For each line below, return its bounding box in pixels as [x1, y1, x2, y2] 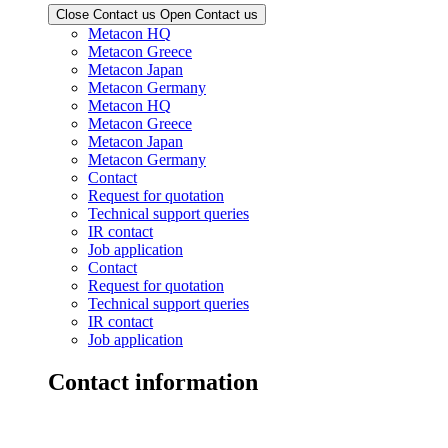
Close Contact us [56, 7, 156, 23]
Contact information [48, 369, 258, 396]
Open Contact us [160, 7, 258, 23]
